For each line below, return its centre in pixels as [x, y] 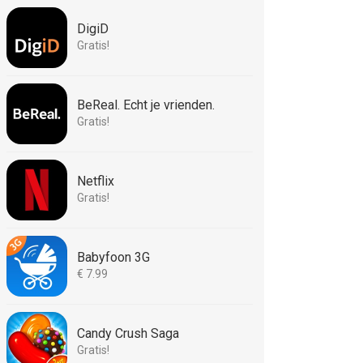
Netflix [96, 181]
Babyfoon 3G [113, 257]
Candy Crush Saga [128, 333]
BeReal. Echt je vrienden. [146, 105]
